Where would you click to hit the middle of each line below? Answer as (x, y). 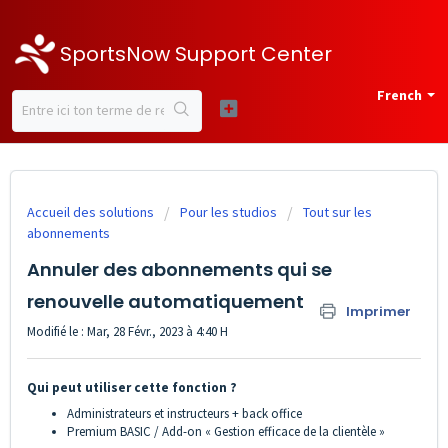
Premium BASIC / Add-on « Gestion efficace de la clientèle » (226, 432)
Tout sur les (337, 212)
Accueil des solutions (92, 212)
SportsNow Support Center (196, 54)
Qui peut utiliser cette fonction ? (132, 388)
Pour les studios (228, 212)
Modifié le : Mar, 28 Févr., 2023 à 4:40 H (127, 331)
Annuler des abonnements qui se (179, 269)
